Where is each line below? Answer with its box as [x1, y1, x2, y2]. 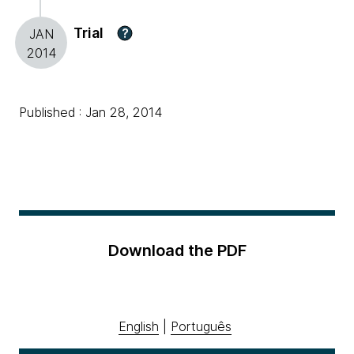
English [119, 318, 159, 335]
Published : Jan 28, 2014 [19, 104, 162, 121]
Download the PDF [107, 241, 247, 261]
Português [171, 318, 232, 335]
